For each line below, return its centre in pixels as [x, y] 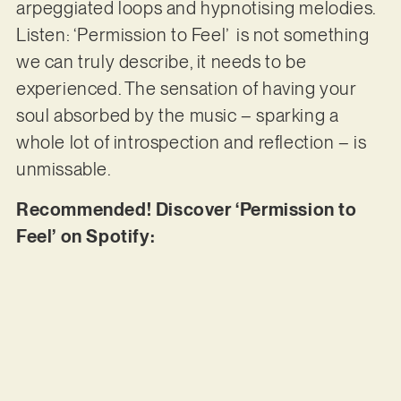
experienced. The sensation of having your [186, 89]
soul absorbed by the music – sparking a [177, 116]
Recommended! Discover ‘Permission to [186, 209]
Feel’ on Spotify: [87, 236]
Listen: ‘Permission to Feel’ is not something [192, 35]
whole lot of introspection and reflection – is [191, 143]
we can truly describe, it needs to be [161, 62]
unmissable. [65, 170]
